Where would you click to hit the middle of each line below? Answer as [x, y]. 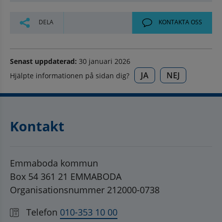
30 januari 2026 [104, 61]
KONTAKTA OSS [180, 22]
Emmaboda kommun [54, 163]
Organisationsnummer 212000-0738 [85, 190]
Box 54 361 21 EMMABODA [66, 176]
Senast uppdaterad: [43, 61]
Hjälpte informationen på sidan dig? [70, 75]
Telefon [42, 212]
